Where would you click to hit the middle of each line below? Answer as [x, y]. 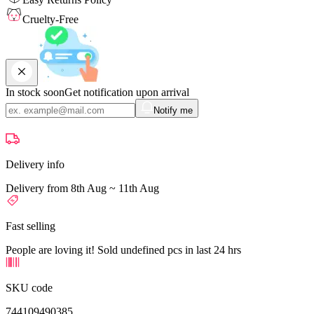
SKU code [29, 287]
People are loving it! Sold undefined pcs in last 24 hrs [123, 250]
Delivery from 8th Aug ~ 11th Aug [82, 188]
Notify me [173, 110]
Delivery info [35, 164]
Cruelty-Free [50, 19]
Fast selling [30, 226]
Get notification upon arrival [127, 92]
